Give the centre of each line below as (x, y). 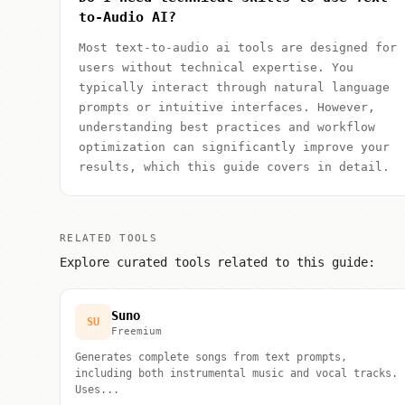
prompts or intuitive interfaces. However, (226, 107)
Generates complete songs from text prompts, (211, 357)
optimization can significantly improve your (234, 147)
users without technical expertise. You (216, 67)
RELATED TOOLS (108, 238)
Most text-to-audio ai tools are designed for (237, 47)
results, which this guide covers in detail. (234, 167)
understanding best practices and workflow (226, 127)
